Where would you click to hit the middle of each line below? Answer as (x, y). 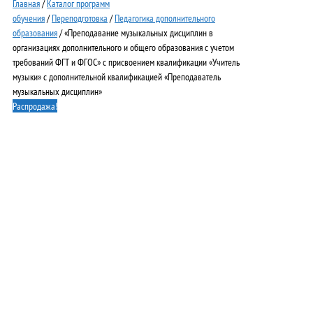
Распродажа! (35, 106)
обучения (29, 18)
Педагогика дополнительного (165, 18)
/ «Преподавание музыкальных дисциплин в (135, 33)
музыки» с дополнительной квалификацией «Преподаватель (117, 77)
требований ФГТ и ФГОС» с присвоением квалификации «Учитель (126, 62)
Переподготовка (80, 18)
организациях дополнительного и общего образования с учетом (123, 48)
